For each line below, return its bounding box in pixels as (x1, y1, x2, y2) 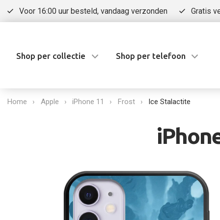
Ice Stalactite (148, 97, 191, 106)
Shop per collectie (16, 51, 85, 60)
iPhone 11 (72, 97, 104, 106)
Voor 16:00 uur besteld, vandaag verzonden (19, 6, 167, 16)
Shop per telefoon (115, 51, 186, 60)
